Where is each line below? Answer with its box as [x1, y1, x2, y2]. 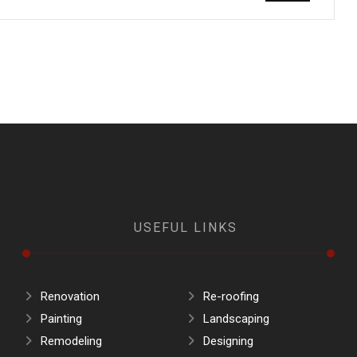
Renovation [40, 289, 100, 304]
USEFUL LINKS [133, 220, 237, 235]
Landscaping [202, 312, 269, 326]
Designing [202, 334, 253, 348]
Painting [40, 312, 82, 326]
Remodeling [40, 334, 102, 348]
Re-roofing [202, 289, 259, 304]
